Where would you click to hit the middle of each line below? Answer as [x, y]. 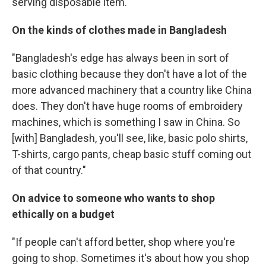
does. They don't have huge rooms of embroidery [127, 106]
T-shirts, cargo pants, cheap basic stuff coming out [132, 154]
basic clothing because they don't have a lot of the [129, 74]
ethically [33, 214]
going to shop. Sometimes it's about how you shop [131, 258]
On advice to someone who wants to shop [113, 198]
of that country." [49, 170]
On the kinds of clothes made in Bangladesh [119, 30]
